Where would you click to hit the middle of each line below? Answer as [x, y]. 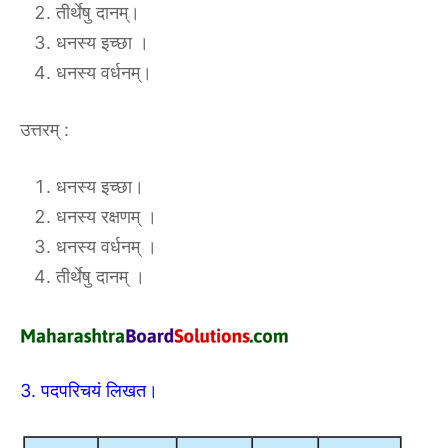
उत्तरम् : [44, 129]
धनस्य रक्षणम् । [106, 216]
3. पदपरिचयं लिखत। [89, 390]
